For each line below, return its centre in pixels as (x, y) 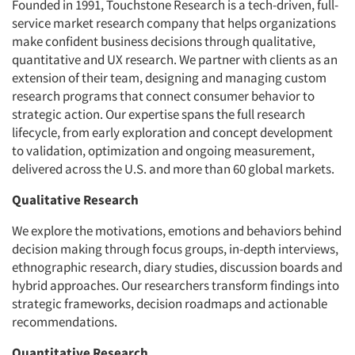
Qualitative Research (75, 200)
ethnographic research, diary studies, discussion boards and (177, 267)
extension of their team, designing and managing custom (169, 78)
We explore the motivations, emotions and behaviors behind (177, 231)
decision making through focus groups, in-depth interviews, (175, 249)
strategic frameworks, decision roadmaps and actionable (170, 304)
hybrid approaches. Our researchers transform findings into (176, 286)
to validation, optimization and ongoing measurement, (163, 151)
